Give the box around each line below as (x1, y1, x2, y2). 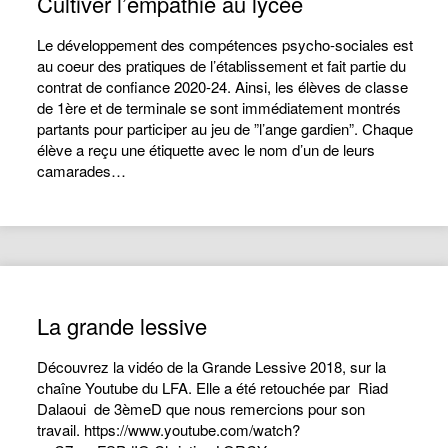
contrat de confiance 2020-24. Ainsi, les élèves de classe (37, 76, 409, 97)
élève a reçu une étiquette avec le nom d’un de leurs (37, 139, 376, 160)
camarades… (37, 160, 127, 181)
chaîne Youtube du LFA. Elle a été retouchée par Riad (37, 377, 389, 398)
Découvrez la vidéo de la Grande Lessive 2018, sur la (37, 356, 387, 377)
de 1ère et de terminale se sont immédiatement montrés (37, 97, 402, 118)
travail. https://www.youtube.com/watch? (37, 419, 301, 440)
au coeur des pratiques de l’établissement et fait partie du (37, 55, 407, 76)
